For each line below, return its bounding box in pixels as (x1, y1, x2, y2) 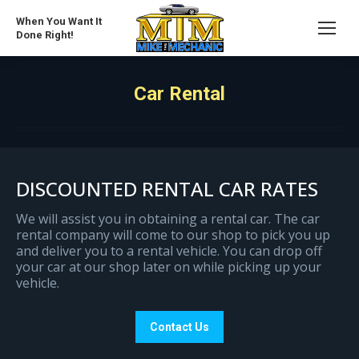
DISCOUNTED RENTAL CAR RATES (16, 175, 318, 203)
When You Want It (16, 15, 102, 28)
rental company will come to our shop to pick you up (16, 226, 330, 244)
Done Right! (16, 29, 74, 42)
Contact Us (150, 321, 209, 334)
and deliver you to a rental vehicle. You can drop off (16, 242, 322, 260)
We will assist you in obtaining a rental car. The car (16, 210, 320, 228)
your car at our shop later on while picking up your (16, 258, 321, 276)
